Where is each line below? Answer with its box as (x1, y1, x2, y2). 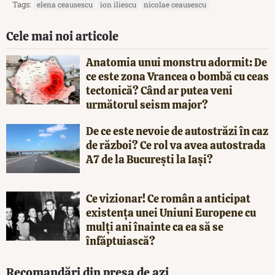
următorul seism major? (86, 97, 208, 112)
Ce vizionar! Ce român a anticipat (86, 191, 250, 206)
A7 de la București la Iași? (86, 152, 213, 166)
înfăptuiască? (86, 233, 155, 248)
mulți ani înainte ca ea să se (86, 219, 223, 234)
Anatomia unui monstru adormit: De (86, 55, 267, 69)
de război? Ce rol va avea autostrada (86, 137, 266, 152)
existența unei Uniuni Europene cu (86, 205, 256, 220)
